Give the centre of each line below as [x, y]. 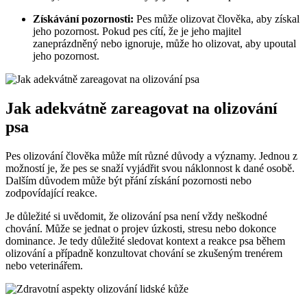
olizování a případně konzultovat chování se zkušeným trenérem [144, 253]
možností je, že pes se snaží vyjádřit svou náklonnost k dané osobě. [150, 168]
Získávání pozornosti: [83, 19]
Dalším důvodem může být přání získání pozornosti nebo [128, 180]
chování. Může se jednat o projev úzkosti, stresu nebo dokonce [141, 228]
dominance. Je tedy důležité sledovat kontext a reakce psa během [145, 241]
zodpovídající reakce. [51, 193]
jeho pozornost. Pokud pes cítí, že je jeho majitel [137, 32]
